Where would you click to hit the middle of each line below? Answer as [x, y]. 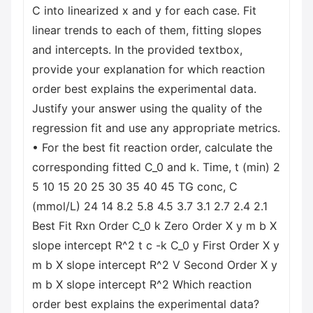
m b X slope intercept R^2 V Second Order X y [155, 265]
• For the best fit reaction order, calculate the [152, 147]
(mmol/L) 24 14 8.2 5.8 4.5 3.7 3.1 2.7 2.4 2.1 [150, 206]
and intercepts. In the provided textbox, [137, 50]
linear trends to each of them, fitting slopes [147, 30]
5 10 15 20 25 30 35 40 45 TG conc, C [135, 187]
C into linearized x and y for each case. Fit [144, 10]
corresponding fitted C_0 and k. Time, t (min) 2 [156, 167]
